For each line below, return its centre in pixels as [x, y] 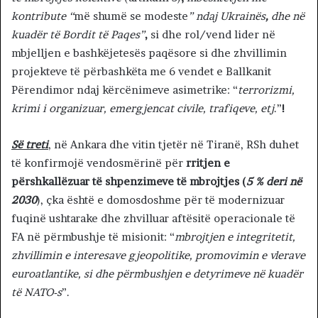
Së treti [30, 145]
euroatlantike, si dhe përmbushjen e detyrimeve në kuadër [157, 274]
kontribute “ [43, 16]
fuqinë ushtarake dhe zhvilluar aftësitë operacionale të [153, 219]
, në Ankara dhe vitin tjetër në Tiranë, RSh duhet [174, 145]
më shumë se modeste [131, 16]
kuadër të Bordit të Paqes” [78, 35]
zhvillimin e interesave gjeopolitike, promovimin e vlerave [158, 256]
